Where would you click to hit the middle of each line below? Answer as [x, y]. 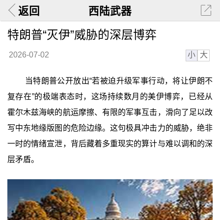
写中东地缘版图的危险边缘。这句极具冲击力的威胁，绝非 [110, 128]
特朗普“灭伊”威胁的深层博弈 [82, 34]
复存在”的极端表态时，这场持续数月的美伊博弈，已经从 [110, 97]
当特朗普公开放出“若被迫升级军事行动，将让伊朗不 [119, 81]
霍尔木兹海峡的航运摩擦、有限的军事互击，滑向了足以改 [110, 112]
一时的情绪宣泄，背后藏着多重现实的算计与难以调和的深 [110, 144]
